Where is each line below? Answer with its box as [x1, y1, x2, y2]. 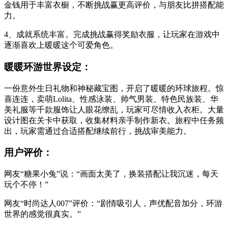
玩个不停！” [4, 180, 48, 189]
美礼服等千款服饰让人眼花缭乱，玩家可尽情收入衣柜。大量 [4, 105, 224, 114]
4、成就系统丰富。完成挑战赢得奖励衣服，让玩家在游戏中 [4, 30, 220, 39]
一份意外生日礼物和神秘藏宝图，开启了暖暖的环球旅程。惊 [4, 83, 224, 93]
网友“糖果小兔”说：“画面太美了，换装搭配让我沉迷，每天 [4, 169, 218, 179]
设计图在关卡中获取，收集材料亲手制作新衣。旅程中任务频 [4, 116, 224, 125]
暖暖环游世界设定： [4, 62, 91, 73]
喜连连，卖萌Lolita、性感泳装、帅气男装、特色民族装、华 [4, 94, 218, 103]
